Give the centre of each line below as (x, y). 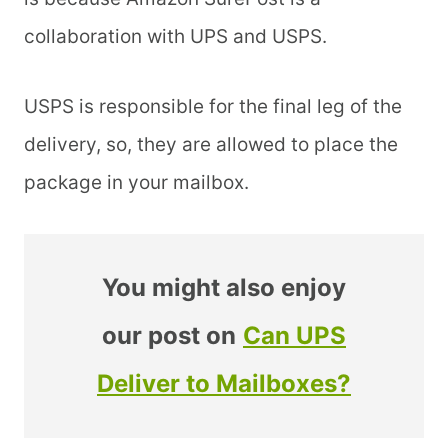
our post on (169, 336)
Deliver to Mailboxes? (224, 384)
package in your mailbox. (139, 183)
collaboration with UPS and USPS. (175, 37)
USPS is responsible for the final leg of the (213, 107)
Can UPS (294, 336)
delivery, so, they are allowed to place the (211, 145)
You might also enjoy (224, 288)
